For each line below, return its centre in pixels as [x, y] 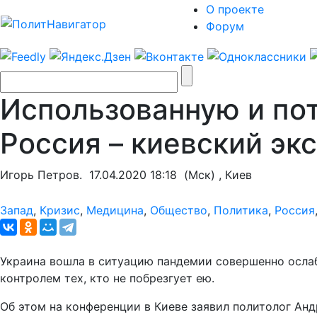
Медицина [115, 210]
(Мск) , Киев [214, 174]
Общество [179, 210]
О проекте [235, 9]
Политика [241, 210]
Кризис [60, 210]
